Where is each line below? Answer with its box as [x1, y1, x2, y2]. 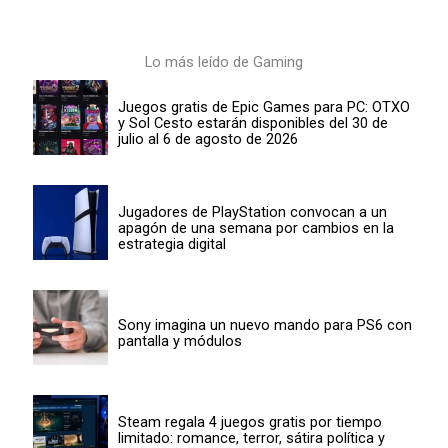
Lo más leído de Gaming [145, 53, 303, 72]
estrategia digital [117, 234, 226, 253]
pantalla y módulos [117, 331, 242, 350]
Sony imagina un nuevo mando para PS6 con [117, 315, 412, 334]
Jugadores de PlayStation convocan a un [117, 202, 387, 221]
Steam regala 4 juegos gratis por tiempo [117, 412, 382, 431]
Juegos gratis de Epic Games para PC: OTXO [117, 97, 410, 116]
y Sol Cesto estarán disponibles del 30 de [117, 113, 388, 132]
